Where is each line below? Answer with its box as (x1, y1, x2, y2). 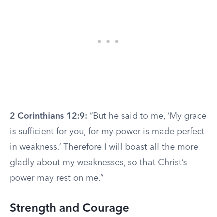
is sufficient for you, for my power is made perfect (10, 127, 204, 136)
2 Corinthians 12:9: (10, 112, 87, 121)
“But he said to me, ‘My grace (87, 112, 206, 121)
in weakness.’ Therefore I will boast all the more (10, 143, 198, 152)
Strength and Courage (10, 203, 129, 215)
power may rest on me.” (10, 174, 104, 183)
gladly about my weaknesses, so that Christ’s (10, 158, 187, 167)
